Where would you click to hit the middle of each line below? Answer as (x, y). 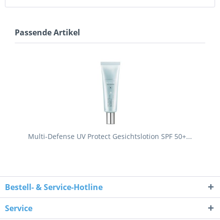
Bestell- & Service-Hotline (54, 187)
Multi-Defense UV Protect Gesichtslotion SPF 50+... (110, 136)
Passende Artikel (47, 32)
